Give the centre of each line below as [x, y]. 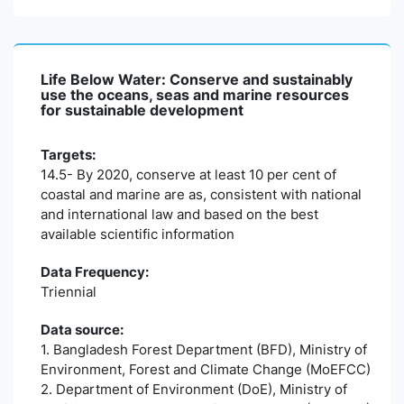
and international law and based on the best [179, 214]
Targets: [68, 155]
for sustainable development [142, 110]
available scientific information [138, 234]
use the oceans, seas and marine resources [195, 95]
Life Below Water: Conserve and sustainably [197, 79]
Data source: [82, 330]
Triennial [69, 292]
